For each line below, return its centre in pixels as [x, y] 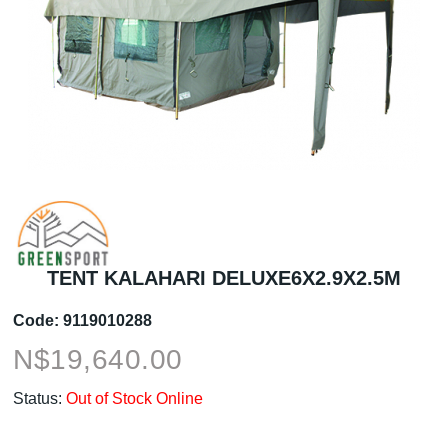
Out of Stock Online [135, 398]
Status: [38, 398]
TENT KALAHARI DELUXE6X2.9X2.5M [223, 277]
